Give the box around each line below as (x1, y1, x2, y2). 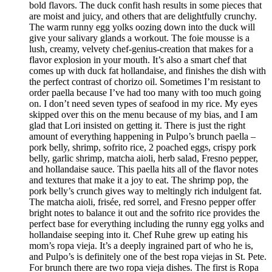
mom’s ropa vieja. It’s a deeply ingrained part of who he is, (29, 240, 253, 251)
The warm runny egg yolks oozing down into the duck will (29, 22, 255, 33)
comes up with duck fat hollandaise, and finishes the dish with (29, 66, 266, 76)
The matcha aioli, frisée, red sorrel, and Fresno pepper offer (29, 197, 256, 208)
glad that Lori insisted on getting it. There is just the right (29, 120, 245, 131)
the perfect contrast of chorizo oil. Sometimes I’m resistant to (29, 76, 260, 87)
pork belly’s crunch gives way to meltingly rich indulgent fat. (29, 186, 262, 197)
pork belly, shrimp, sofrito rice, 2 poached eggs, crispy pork (29, 142, 256, 153)
